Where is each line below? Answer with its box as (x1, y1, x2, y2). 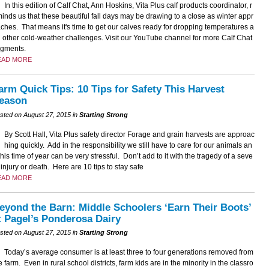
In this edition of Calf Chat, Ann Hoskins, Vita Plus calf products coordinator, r (4, 1, 252, 10)
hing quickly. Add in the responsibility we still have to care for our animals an (4, 141, 252, 150)
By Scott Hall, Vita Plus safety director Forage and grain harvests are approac (4, 130, 255, 139)
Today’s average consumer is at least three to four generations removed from (4, 247, 253, 256)
